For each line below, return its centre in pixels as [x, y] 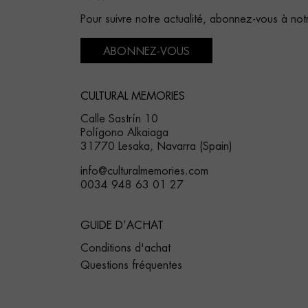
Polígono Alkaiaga [124, 133]
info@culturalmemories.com [144, 172]
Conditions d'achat [125, 249]
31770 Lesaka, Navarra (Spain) [156, 147]
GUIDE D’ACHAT [122, 226]
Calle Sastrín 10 [119, 119]
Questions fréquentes [131, 266]
